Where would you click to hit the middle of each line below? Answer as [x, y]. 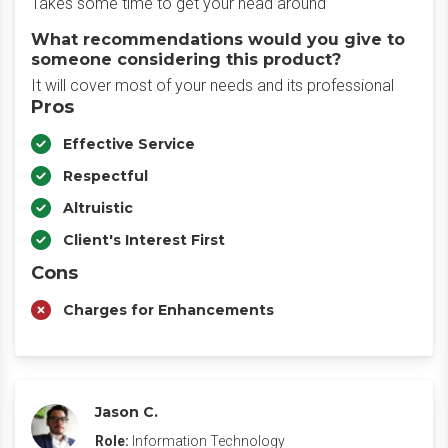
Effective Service [129, 144]
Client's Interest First [144, 240]
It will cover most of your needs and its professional [212, 85]
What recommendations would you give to [218, 39]
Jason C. [126, 412]
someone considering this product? [186, 59]
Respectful [105, 176]
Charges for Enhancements [168, 310]
